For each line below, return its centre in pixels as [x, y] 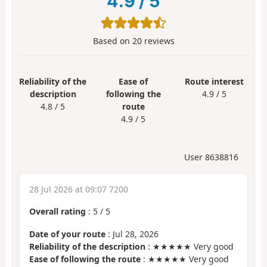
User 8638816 [211, 157]
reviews [158, 41]
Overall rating [58, 211]
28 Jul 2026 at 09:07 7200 [79, 189]
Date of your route [67, 234]
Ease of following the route [85, 259]
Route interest [214, 81]
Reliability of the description [87, 247]
